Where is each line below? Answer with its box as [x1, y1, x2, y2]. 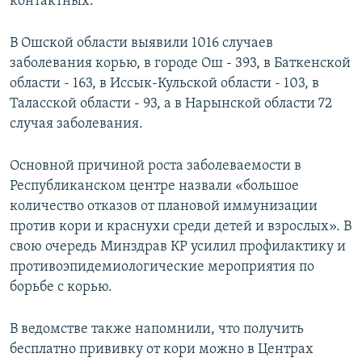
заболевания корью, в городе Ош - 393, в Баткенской [10, 56, 351, 72]
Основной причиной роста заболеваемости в [10, 158, 301, 175]
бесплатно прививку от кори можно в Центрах [10, 342, 314, 358]
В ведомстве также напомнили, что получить [10, 322, 304, 338]
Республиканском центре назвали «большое [10, 179, 299, 195]
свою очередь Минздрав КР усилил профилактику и [10, 239, 346, 255]
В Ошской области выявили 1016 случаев [10, 36, 273, 52]
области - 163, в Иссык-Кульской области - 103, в [10, 76, 319, 92]
